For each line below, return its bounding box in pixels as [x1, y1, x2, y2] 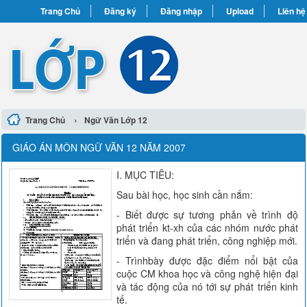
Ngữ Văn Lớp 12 [84, 114, 148, 126]
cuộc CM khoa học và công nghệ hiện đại [116, 267, 298, 280]
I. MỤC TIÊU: [116, 168, 175, 182]
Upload [225, 5, 254, 17]
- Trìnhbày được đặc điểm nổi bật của [116, 254, 298, 267]
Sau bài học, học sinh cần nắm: [116, 188, 254, 201]
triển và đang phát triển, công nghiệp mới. [116, 234, 298, 247]
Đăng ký [103, 5, 136, 17]
